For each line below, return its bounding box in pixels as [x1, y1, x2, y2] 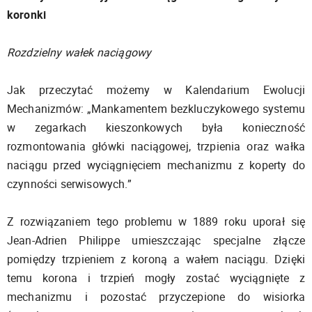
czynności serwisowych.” [7, 175, 132, 192]
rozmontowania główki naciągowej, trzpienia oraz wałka [7, 138, 305, 154]
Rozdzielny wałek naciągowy [7, 44, 152, 60]
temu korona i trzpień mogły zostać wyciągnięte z [7, 270, 305, 286]
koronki [7, 6, 47, 22]
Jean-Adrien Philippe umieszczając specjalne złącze [7, 232, 305, 248]
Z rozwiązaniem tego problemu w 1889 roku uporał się [7, 213, 305, 229]
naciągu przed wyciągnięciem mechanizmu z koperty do [7, 157, 305, 173]
